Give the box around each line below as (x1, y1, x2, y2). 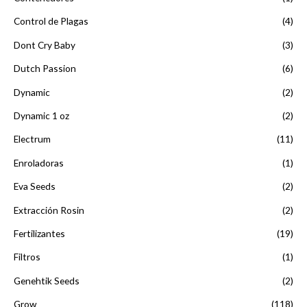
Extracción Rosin (14, 204, 84, 216)
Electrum (14, 133, 51, 145)
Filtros (14, 251, 40, 263)
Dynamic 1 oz (14, 109, 69, 121)
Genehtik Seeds (14, 274, 79, 286)
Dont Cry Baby (14, 38, 75, 51)
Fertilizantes (14, 227, 65, 239)
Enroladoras (14, 156, 64, 169)
